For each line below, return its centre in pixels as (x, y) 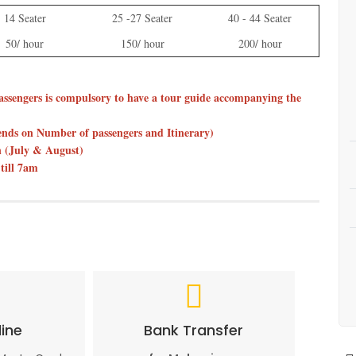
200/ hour (260, 43)
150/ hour (142, 43)
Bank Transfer (194, 330)
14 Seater (25, 18)
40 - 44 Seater (260, 18)
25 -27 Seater (142, 18)
